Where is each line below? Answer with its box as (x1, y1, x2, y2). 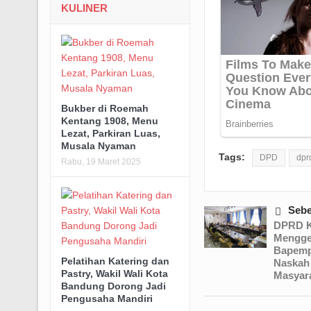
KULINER (60, 2, 108, 15)
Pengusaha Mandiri (60, 293, 153, 305)
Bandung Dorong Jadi (60, 280, 166, 292)
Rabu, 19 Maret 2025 (60, 157, 141, 167)
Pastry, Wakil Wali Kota (60, 268, 168, 280)
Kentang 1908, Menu (60, 115, 158, 127)
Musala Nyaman (60, 140, 136, 152)
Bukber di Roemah (60, 103, 149, 115)
